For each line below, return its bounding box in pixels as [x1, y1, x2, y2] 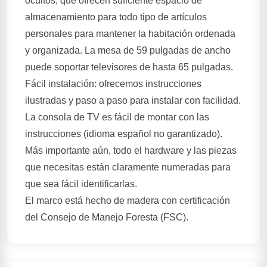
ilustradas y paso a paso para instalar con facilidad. [25, 95, 241, 105]
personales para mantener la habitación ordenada [25, 29, 235, 39]
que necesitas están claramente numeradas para [25, 162, 231, 172]
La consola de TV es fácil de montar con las [25, 112, 209, 122]
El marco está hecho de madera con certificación [25, 195, 230, 206]
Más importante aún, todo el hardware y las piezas [25, 145, 237, 156]
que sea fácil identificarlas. [25, 179, 137, 189]
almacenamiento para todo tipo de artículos [25, 12, 207, 22]
